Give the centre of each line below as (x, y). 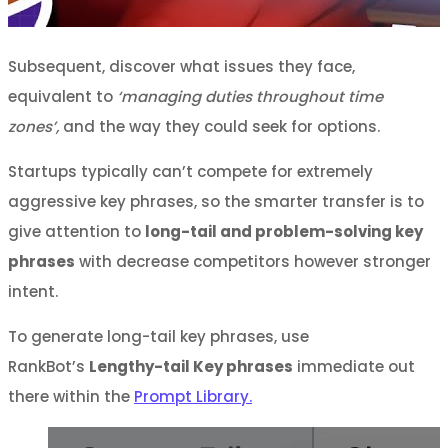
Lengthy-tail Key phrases (191, 366)
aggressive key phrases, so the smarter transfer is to (216, 201)
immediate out (354, 366)
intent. (33, 291)
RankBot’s (48, 366)
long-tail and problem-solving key (284, 231)
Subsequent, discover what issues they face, (181, 66)
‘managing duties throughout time (250, 96)
